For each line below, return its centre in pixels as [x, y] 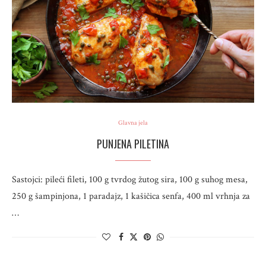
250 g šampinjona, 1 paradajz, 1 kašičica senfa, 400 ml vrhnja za [131, 196]
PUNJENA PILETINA [133, 144]
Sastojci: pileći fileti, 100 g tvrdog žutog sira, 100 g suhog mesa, [130, 180]
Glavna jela [133, 123]
